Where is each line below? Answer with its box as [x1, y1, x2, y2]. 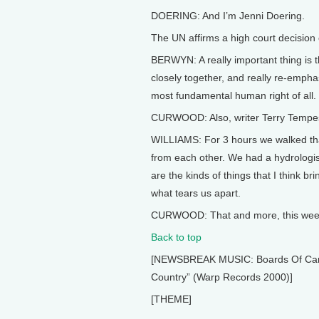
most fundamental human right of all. [151, 90, 316, 101]
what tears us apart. [151, 187, 241, 199]
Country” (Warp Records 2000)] [151, 271, 293, 283]
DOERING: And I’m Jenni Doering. [151, 10, 305, 21]
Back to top [151, 231, 202, 243]
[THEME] [151, 293, 192, 305]
